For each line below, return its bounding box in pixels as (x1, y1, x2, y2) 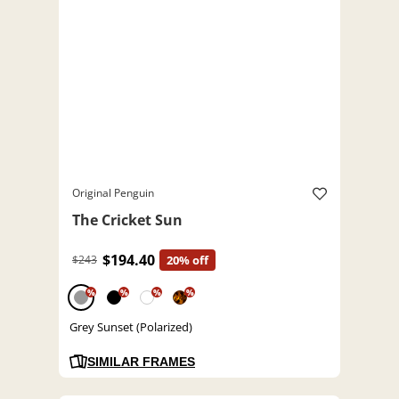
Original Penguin (72, 185, 154, 201)
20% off (167, 252, 208, 269)
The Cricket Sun (72, 210, 183, 231)
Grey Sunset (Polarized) (69, 319, 192, 336)
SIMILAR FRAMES (87, 354, 195, 370)
